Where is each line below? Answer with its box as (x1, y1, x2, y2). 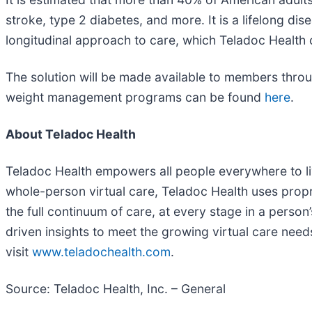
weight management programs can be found (6, 89, 265, 104)
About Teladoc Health (6, 126, 136, 141)
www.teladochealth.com (32, 244, 171, 259)
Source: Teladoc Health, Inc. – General (6, 281, 226, 296)
